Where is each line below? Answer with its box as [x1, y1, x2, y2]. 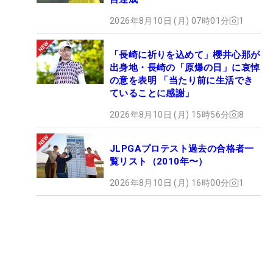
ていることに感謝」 [110, 87, 194, 99]
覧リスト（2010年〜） [110, 155, 208, 167]
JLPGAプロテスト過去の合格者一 [110, 143, 254, 154]
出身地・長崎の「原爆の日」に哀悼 [110, 62, 260, 73]
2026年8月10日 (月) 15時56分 [110, 109, 230, 119]
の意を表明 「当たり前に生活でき [110, 74, 253, 86]
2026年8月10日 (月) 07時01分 [110, 15, 230, 26]
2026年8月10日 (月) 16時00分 [110, 177, 230, 188]
